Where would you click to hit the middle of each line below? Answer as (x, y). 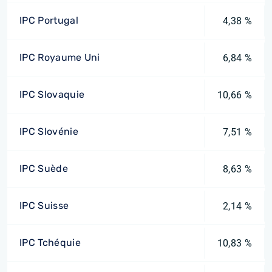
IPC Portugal (49, 20)
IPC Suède (44, 168)
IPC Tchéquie (50, 243)
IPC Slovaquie (52, 94)
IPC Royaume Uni (60, 57)
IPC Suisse (44, 206)
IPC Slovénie (49, 131)
